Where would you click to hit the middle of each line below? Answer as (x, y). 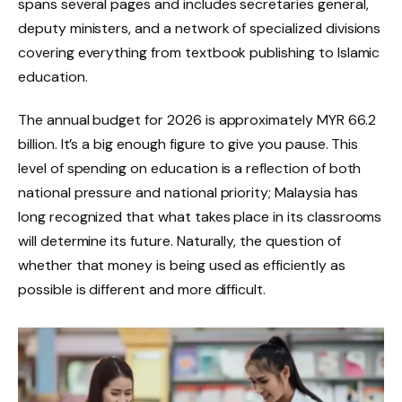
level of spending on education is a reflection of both (190, 168)
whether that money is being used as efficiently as (182, 265)
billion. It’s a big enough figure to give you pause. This (188, 144)
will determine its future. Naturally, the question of (179, 240)
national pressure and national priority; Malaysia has (188, 192)
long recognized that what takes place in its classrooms (200, 216)
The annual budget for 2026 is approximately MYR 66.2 (197, 119)
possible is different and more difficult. (142, 289)
